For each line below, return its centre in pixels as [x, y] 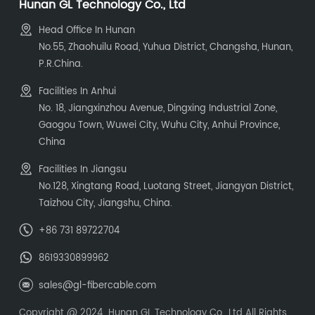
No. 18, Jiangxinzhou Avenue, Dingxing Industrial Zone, [158, 108]
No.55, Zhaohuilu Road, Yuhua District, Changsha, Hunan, [166, 47]
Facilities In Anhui [78, 91]
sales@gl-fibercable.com [98, 285]
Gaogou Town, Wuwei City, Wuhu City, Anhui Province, [160, 125]
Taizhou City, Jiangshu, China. [106, 203]
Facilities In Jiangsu [83, 169]
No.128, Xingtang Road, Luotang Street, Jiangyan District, [166, 186]
